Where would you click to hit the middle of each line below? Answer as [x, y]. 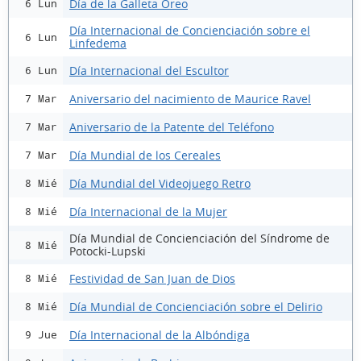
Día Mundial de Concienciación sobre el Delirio [196, 306]
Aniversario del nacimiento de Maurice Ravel [190, 98]
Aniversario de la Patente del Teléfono [172, 127]
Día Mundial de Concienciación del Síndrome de [199, 238]
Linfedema [98, 43]
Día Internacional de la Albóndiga [160, 334]
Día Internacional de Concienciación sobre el [190, 30]
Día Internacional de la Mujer [148, 211]
